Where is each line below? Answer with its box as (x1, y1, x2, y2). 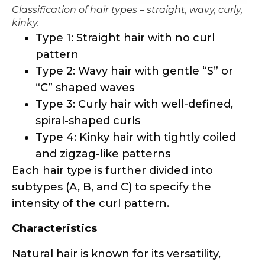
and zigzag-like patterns (35, 147, 170, 160)
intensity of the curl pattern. (12, 196, 169, 210)
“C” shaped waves (35, 80, 134, 94)
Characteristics (12, 222, 97, 235)
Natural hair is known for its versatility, (12, 247, 221, 260)
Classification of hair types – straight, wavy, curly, (12, 4, 243, 15)
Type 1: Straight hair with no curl (35, 31, 215, 44)
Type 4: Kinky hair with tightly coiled (35, 130, 236, 144)
